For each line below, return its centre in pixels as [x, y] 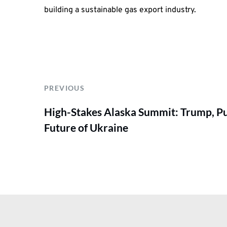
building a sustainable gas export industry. [120, 10]
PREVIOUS [65, 88]
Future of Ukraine [86, 127]
